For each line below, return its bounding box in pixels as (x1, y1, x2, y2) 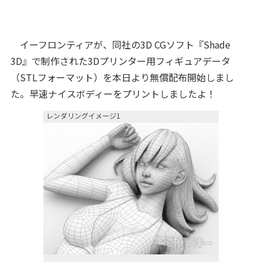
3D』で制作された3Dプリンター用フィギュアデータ (10, 54, 230, 68)
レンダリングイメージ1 (46, 111, 120, 120)
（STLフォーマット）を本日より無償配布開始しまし (10, 70, 234, 84)
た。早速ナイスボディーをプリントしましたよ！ (10, 87, 216, 101)
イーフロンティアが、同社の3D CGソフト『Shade (10, 37, 230, 51)
